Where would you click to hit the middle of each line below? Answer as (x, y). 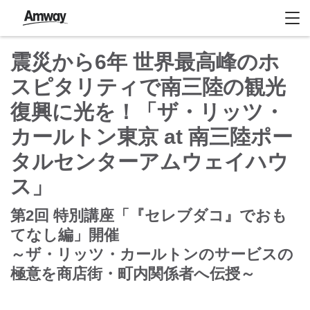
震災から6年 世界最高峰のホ (145, 62)
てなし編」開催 (65, 235)
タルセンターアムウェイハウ (149, 162)
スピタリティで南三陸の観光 (148, 87)
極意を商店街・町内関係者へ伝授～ (133, 274)
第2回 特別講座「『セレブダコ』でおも (149, 216)
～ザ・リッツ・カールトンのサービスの (152, 254)
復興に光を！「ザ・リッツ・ (147, 112)
